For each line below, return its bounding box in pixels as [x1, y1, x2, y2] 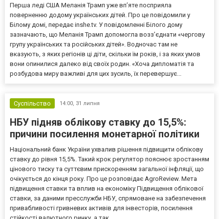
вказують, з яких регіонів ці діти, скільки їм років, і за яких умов [10, 50, 200, 58]
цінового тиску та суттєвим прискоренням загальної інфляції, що [10, 165, 204, 173]
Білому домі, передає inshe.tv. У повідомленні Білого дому [10, 21, 182, 29]
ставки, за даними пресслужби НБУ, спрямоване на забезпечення [10, 195, 206, 202]
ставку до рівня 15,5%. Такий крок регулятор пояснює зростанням [10, 155, 209, 163]
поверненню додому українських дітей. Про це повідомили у [10, 11, 190, 19]
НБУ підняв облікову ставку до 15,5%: [10, 116, 186, 129]
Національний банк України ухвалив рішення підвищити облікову [10, 146, 203, 153]
